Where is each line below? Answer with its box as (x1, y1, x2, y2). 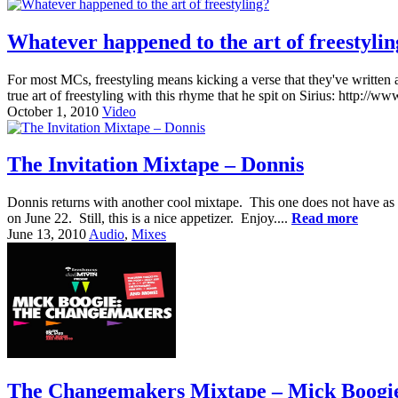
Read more (291, 211, 358, 227)
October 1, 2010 (7, 103, 99, 119)
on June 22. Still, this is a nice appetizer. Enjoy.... (7, 211, 291, 227)
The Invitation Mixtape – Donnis (7, 153, 304, 177)
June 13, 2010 (7, 227, 86, 243)
